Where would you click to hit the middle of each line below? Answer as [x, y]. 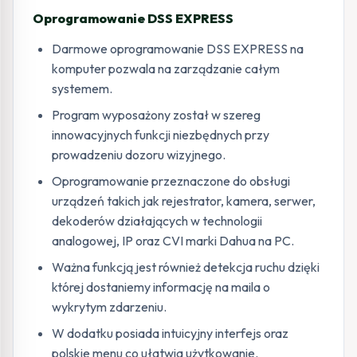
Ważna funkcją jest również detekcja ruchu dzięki [186, 267]
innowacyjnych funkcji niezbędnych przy [161, 135]
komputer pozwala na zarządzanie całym [166, 69]
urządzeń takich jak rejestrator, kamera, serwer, [184, 201]
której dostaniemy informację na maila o [161, 287]
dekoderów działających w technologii [157, 221]
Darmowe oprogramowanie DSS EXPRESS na [178, 49]
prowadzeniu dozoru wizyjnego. [139, 155]
